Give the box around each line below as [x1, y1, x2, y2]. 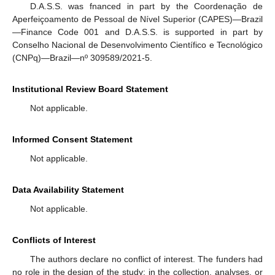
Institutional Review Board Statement [12, 84, 168, 95]
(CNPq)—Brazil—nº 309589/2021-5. [12, 53, 152, 63]
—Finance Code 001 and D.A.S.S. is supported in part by [12, 27, 263, 37]
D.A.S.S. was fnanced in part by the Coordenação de [29, 1, 263, 12]
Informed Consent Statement [12, 134, 133, 145]
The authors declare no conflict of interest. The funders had [29, 254, 263, 265]
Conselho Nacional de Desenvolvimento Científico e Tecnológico [12, 40, 263, 50]
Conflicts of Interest [12, 235, 96, 246]
